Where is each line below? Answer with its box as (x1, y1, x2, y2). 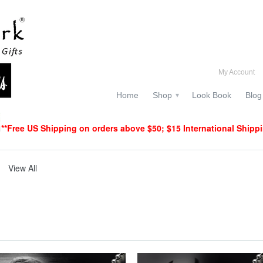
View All (8, 162, 37, 174)
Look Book (192, 90, 231, 100)
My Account (218, 68, 255, 76)
